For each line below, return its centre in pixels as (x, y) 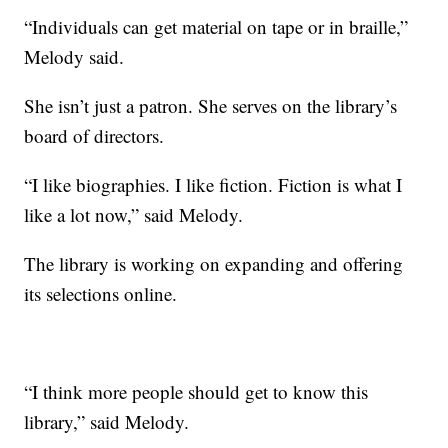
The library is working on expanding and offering (214, 264)
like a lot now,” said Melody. (134, 215)
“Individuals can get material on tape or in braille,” (216, 27)
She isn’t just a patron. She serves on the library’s (211, 106)
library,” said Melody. (107, 422)
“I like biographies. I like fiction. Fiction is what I (213, 185)
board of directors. (94, 136)
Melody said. (74, 57)
